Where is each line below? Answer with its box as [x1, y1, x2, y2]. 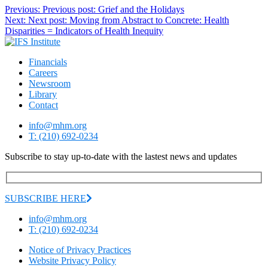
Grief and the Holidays [98, 4, 184, 15]
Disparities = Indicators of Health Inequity [5, 26, 163, 36]
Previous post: [42, 4, 96, 15]
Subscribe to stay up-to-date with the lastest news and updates [5, 151, 237, 162]
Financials [29, 57, 67, 68]
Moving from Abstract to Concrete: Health [69, 15, 229, 26]
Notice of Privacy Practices [29, 244, 131, 255]
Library [29, 89, 57, 100]
